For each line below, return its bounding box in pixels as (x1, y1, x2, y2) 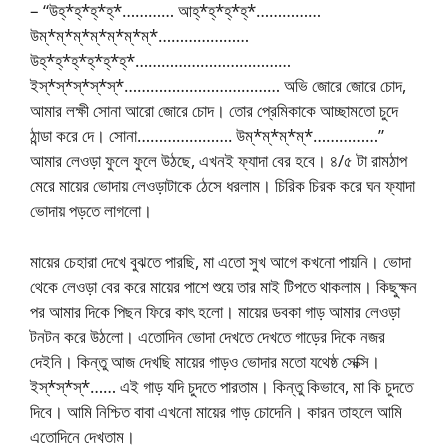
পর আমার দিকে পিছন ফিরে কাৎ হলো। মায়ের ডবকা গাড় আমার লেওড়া (30, 299, 400, 323)
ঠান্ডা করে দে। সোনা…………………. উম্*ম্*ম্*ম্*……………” (30, 124, 384, 147)
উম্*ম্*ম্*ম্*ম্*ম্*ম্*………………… (30, 24, 249, 47)
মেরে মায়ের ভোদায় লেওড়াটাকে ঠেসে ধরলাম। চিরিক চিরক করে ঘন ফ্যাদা (30, 174, 415, 197)
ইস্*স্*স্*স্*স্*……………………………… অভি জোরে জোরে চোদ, (30, 74, 406, 97)
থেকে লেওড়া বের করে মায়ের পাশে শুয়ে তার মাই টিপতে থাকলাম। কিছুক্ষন (30, 274, 417, 298)
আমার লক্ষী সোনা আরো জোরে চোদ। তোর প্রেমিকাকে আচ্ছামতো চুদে (30, 99, 398, 122)
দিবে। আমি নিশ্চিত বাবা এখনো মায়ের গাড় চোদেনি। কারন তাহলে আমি (30, 399, 402, 423)
